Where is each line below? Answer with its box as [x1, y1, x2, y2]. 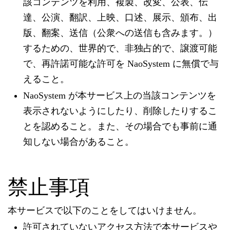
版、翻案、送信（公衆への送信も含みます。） [23, 28, 217, 38]
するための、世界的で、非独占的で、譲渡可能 [23, 43, 217, 53]
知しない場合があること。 [23, 137, 134, 147]
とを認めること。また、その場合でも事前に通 [23, 121, 217, 131]
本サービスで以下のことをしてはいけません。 [8, 205, 202, 216]
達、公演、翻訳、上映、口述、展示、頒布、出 [23, 12, 217, 23]
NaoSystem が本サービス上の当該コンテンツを [23, 90, 216, 101]
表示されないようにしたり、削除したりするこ [23, 106, 217, 116]
